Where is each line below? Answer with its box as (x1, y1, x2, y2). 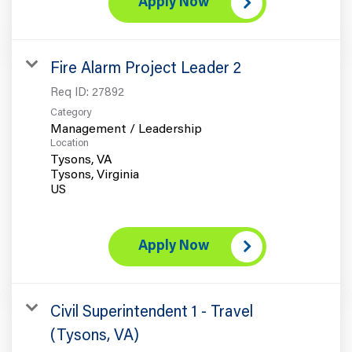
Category (50, 107, 91, 118)
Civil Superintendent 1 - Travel (50, 304, 253, 321)
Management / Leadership (50, 123, 202, 136)
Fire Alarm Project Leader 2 (50, 60, 241, 77)
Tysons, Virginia (50, 168, 139, 181)
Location (50, 137, 89, 148)
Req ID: (50, 86, 92, 99)
